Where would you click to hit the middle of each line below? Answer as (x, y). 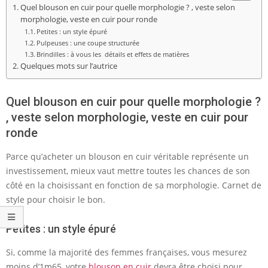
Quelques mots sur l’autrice (68, 66)
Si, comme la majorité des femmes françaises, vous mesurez (127, 252)
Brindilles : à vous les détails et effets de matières (113, 54)
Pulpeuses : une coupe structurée (88, 42)
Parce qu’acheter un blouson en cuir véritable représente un (127, 156)
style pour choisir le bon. (56, 199)
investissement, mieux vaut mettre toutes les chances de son (128, 170)
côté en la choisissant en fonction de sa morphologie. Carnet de (134, 185)
